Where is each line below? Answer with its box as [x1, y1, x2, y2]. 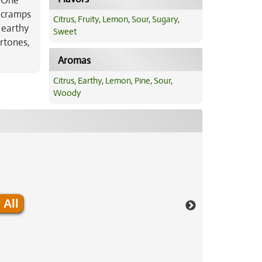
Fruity [77, 14, 99, 25]
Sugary [151, 14, 178, 25]
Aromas [57, 54, 91, 67]
